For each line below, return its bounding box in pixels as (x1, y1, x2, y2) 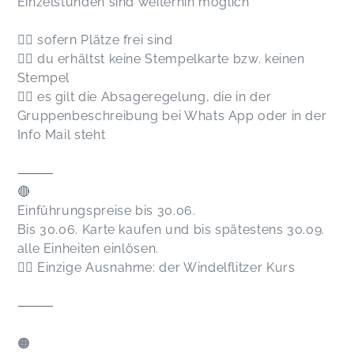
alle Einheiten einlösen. (17, 241, 159, 257)
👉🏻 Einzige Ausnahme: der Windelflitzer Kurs (17, 260, 296, 276)
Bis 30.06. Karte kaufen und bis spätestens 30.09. (17, 222, 325, 238)
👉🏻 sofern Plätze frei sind (17, 32, 173, 48)
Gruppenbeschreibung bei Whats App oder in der (17, 108, 327, 124)
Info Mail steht (17, 127, 106, 143)
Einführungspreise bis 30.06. (17, 203, 196, 219)
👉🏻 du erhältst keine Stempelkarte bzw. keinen (17, 51, 305, 67)
